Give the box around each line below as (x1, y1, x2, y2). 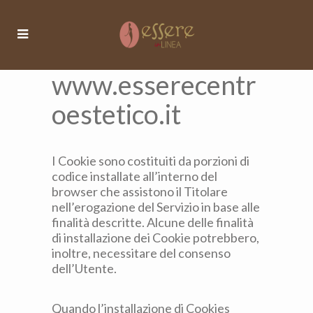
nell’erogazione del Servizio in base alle (52, 199, 260, 214)
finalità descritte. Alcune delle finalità (52, 214, 254, 230)
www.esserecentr (52, 68, 256, 101)
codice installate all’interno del (52, 168, 217, 184)
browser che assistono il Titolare (52, 184, 228, 199)
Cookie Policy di (52, 34, 233, 66)
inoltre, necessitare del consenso (52, 245, 231, 261)
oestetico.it (52, 98, 181, 130)
